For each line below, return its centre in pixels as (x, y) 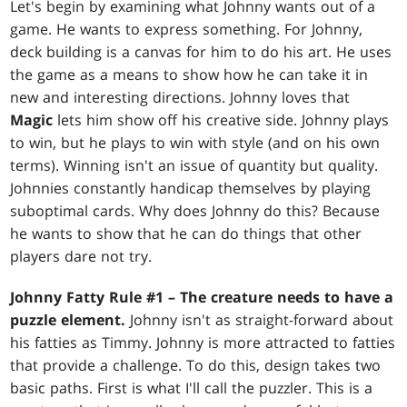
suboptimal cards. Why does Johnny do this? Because (195, 211)
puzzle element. (70, 320)
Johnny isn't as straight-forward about (262, 320)
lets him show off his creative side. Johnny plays (223, 120)
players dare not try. (81, 257)
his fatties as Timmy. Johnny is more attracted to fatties (203, 343)
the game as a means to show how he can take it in (189, 75)
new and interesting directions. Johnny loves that (180, 98)
